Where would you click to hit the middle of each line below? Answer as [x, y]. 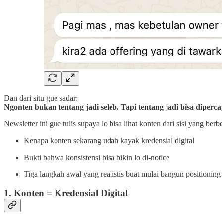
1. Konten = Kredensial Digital [66, 193]
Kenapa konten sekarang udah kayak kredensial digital [109, 140]
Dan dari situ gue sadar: [41, 98]
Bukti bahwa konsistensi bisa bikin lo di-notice [97, 157]
